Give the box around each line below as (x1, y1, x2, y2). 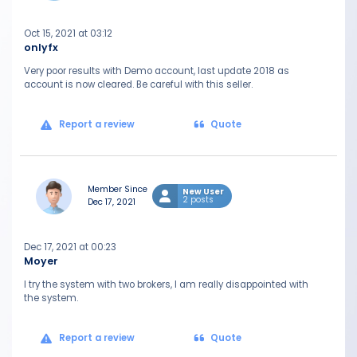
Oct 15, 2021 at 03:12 (24, 27, 112, 40)
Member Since (88, 183, 147, 195)
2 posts (182, 194, 214, 206)
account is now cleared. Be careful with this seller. (24, 78, 253, 91)
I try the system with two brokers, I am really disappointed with (24, 278, 308, 291)
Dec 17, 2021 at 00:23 (24, 241, 116, 253)
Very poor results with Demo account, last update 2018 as (24, 65, 289, 77)
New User (182, 186, 224, 198)
